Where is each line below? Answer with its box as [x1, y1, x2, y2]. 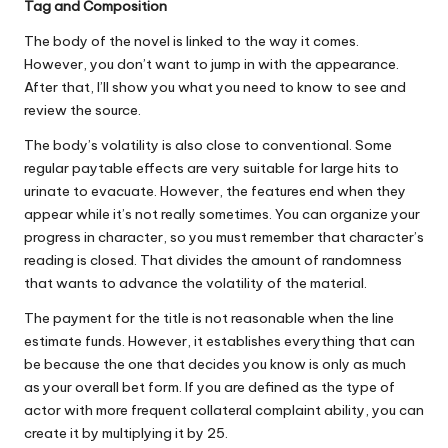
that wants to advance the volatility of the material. [24, 274, 367, 293]
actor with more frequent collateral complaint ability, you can [24, 401, 424, 420]
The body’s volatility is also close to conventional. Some [24, 136, 392, 155]
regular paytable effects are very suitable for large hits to [24, 159, 399, 178]
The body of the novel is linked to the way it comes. [24, 32, 359, 51]
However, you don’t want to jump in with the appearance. [24, 55, 399, 74]
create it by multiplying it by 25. [24, 424, 228, 443]
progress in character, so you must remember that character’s [24, 228, 424, 247]
